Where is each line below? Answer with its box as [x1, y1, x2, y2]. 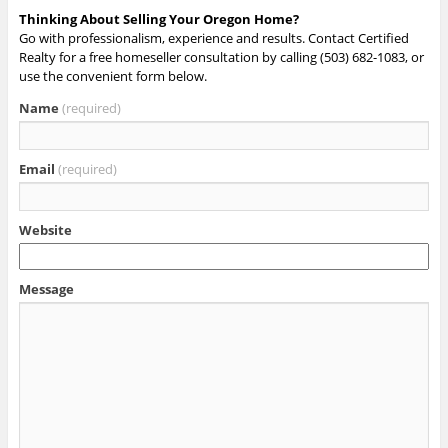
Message [18, 279, 74, 298]
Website [18, 220, 72, 239]
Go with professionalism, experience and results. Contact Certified [18, 28, 409, 47]
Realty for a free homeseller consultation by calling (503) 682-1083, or [18, 47, 424, 66]
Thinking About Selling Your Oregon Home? [18, 9, 299, 28]
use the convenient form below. [18, 66, 210, 85]
